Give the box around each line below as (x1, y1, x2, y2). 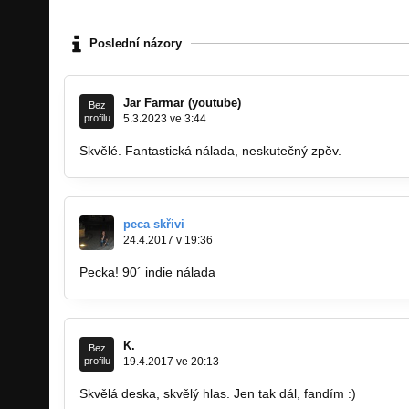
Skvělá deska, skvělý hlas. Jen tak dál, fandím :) (79, 385, 356, 401)
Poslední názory (89, 37, 182, 51)
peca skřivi (123, 216, 184, 231)
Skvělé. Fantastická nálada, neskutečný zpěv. (79, 142, 341, 158)
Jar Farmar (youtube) (123, 95, 241, 110)
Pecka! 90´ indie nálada (79, 264, 215, 279)
